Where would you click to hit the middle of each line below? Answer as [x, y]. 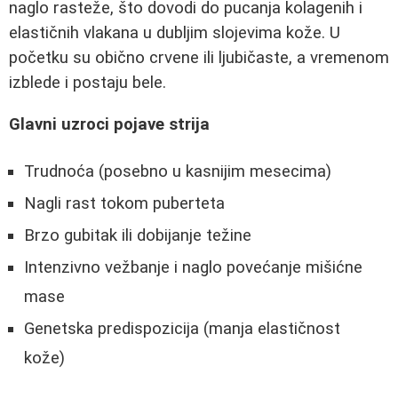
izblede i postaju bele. [88, 83]
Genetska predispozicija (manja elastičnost [182, 329]
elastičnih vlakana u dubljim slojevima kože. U [175, 33]
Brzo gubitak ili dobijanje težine [138, 236]
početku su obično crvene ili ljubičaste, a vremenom [199, 58]
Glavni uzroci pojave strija [109, 124]
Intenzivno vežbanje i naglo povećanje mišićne [193, 268]
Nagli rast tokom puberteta [124, 204]
